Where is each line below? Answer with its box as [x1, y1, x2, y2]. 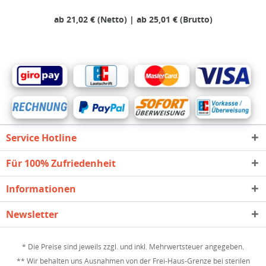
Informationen [6, 182, 76, 195]
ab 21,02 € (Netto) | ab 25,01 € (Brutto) [53, 14, 213, 26]
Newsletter [6, 207, 58, 221]
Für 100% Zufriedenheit [6, 156, 116, 170]
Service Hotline [6, 131, 77, 144]
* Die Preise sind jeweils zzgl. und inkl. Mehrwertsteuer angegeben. [22, 242, 244, 252]
